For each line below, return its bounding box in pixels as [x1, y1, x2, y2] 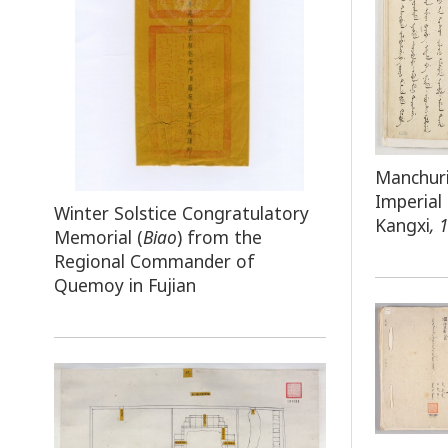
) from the [176, 224, 262, 249]
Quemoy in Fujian [53, 272, 196, 297]
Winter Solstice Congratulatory [53, 200, 309, 225]
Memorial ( [53, 224, 143, 249]
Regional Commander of [53, 248, 255, 273]
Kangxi [375, 212, 431, 237]
